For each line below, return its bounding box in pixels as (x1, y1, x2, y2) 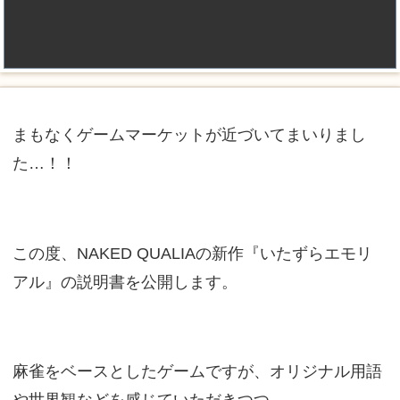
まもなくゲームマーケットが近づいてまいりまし (12, 125, 366, 145)
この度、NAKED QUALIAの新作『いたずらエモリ (12, 244, 372, 263)
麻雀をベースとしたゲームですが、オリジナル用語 (12, 362, 382, 381)
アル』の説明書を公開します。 (12, 272, 237, 292)
